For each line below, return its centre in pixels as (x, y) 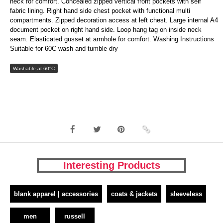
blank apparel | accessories (56, 194)
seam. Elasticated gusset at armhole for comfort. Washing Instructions (112, 39)
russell (75, 216)
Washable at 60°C (34, 68)
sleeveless (186, 194)
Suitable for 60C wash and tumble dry (64, 49)
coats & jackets (134, 194)
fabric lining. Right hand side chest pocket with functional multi (100, 11)
